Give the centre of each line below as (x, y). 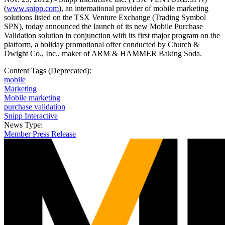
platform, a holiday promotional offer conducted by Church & (102, 45)
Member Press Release (40, 134)
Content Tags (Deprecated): (49, 71)
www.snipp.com (33, 9)
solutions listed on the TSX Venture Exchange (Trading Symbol (105, 18)
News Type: (24, 125)
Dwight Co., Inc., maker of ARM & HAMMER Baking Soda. (103, 54)
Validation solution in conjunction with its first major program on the (112, 36)
